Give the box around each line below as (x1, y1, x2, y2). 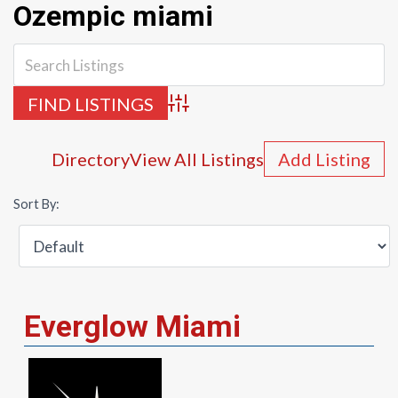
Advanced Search (167, 103, 272, 121)
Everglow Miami (24, 308, 241, 344)
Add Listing (278, 148, 370, 170)
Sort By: (13, 196, 60, 211)
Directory (52, 148, 130, 170)
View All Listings (130, 148, 264, 170)
